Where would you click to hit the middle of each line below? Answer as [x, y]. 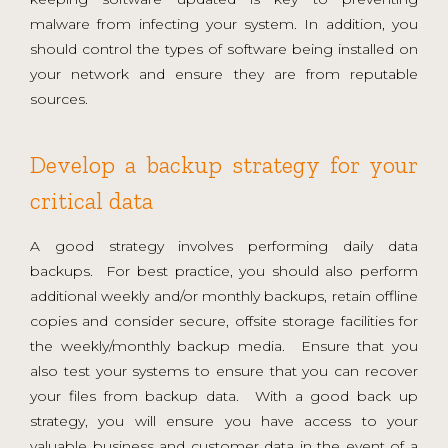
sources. [59, 98]
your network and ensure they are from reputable [224, 73]
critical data [91, 200]
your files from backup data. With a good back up [224, 395]
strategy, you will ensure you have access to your [224, 420]
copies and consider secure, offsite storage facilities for [224, 320]
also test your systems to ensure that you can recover [224, 370]
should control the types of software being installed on [224, 48]
